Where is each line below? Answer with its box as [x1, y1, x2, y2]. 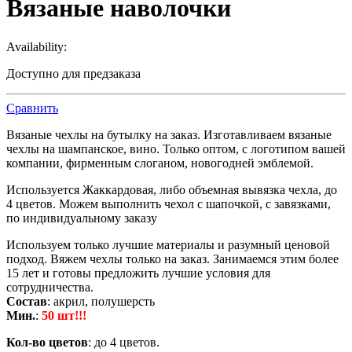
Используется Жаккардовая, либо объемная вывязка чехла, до [6, 182, 337, 196]
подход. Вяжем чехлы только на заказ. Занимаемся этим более [6, 251, 339, 266]
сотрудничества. [6, 280, 93, 294]
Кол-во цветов [6, 335, 88, 349]
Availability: [6, 39, 67, 53]
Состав [6, 294, 47, 308]
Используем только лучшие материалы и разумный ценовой [6, 237, 330, 251]
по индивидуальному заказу [6, 211, 157, 225]
